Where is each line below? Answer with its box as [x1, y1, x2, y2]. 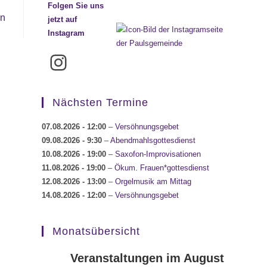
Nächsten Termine [52, 97, 148, 109]
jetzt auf [48, 15, 77, 24]
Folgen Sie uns [48, 1, 104, 11]
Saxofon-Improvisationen [115, 150, 201, 159]
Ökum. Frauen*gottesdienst [114, 163, 209, 173]
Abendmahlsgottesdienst [110, 136, 195, 145]
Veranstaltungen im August [70, 252, 224, 265]
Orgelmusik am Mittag [115, 177, 191, 187]
